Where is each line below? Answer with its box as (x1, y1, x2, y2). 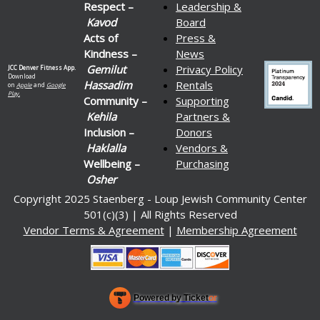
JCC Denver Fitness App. (8, 63, 76, 71)
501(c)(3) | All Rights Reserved (83, 206, 237, 221)
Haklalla (86, 140, 126, 155)
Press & (176, 30, 216, 45)
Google (46, 80, 66, 89)
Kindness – (84, 46, 137, 61)
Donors (176, 124, 212, 139)
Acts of (84, 30, 118, 45)
